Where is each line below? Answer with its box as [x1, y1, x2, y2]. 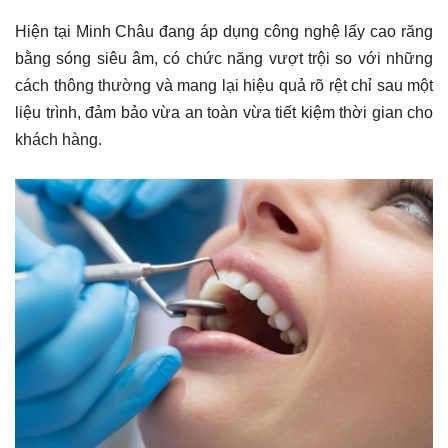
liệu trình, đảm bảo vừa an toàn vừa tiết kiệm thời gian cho [15, 103, 433, 121]
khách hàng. [15, 130, 102, 148]
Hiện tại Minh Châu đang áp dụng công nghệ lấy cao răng [15, 22, 433, 40]
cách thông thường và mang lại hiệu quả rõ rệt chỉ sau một [15, 76, 433, 94]
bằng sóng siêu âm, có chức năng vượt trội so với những [15, 49, 433, 67]
